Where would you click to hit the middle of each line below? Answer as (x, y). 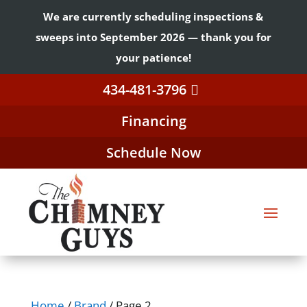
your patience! (153, 58)
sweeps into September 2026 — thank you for (153, 37)
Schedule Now (153, 152)
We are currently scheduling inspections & (153, 16)
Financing (153, 121)
